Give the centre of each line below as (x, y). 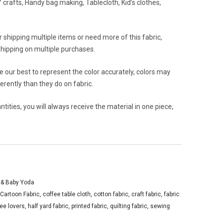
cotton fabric (111, 194)
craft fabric (146, 194)
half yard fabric (48, 206)
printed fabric (89, 206)
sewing (160, 206)
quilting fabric (129, 206)
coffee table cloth (67, 194)
